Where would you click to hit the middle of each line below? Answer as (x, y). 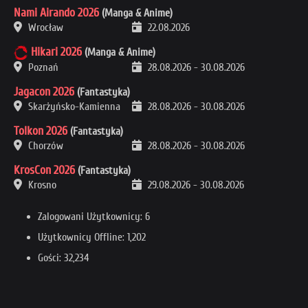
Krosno (41, 185)
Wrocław (44, 27)
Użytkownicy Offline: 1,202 (92, 237)
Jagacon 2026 (44, 91)
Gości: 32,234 (64, 257)
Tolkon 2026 (41, 131)
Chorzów (44, 145)
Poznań (42, 67)
